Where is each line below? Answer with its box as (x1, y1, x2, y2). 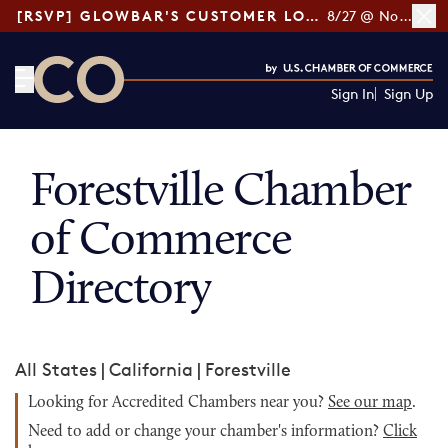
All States (15, 358, 97, 380)
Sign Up (383, 85, 433, 102)
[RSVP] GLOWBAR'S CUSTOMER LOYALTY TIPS (305, 7, 319, 24)
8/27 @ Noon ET (398, 7, 412, 24)
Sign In (330, 85, 375, 102)
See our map (328, 395, 412, 411)
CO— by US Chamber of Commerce (33, 104, 330, 126)
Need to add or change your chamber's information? (28, 424, 383, 440)
